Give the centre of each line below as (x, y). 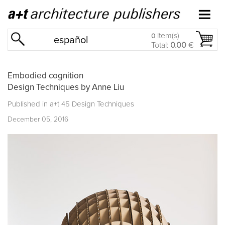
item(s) (167, 36)
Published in (29, 104)
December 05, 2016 (38, 119)
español (71, 40)
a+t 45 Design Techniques (92, 104)
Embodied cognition (45, 76)
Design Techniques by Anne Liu (66, 87)
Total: (161, 45)
